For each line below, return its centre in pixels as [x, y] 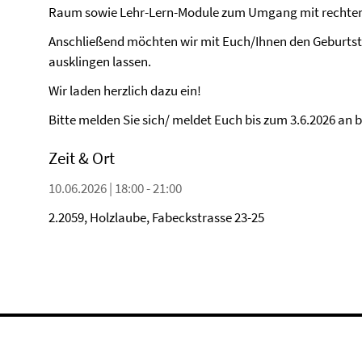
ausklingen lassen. [101, 61]
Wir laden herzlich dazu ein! [125, 90]
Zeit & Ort [82, 158]
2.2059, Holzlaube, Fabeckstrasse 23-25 [156, 217]
